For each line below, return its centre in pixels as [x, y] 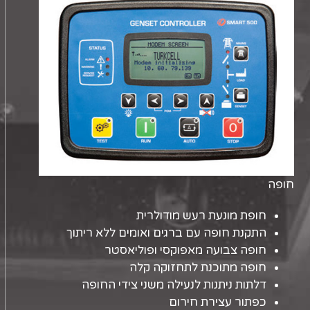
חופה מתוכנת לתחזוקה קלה [198, 268]
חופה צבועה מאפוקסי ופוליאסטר [185, 250]
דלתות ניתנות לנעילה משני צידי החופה [174, 285]
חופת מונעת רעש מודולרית [201, 216]
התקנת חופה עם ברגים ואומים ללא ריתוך [166, 233]
